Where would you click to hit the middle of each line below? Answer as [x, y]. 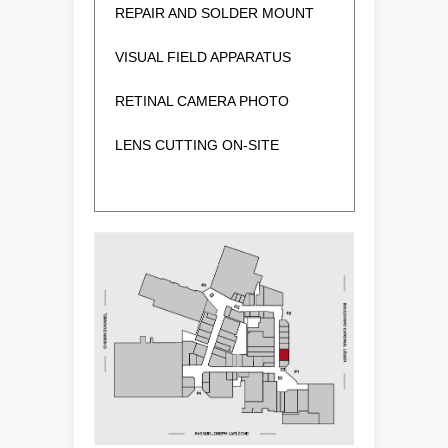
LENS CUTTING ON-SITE [197, 145]
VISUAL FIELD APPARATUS [203, 57]
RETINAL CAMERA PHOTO [202, 101]
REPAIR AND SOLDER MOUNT [214, 13]
